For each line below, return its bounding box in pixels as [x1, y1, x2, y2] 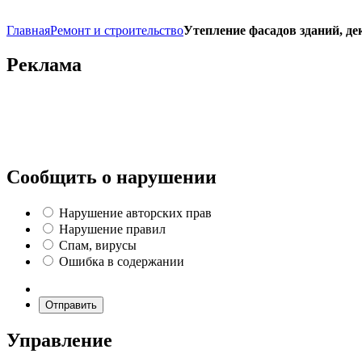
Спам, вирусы [59, 238, 137, 252]
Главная [6, 23, 50, 37]
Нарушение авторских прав [59, 205, 212, 220]
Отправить [45, 298, 97, 311]
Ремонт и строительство [50, 23, 183, 37]
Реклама [6, 53, 82, 75]
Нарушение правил [59, 221, 166, 236]
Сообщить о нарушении [6, 166, 217, 187]
